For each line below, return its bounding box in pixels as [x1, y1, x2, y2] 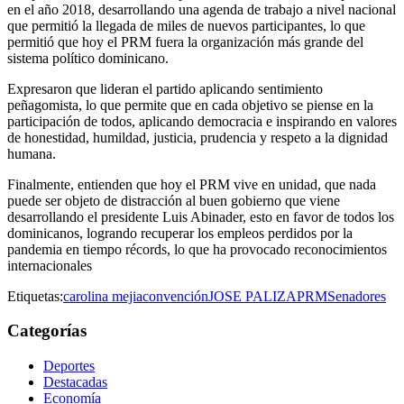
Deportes [43, 358, 95, 374]
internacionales [7, 257, 92, 273]
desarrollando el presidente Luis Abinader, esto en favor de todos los [7, 208, 394, 225]
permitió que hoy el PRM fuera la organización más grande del [7, 33, 363, 50]
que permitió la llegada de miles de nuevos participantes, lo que [7, 17, 365, 33]
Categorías [7, 321, 87, 341]
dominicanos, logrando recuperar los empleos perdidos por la [7, 225, 353, 241]
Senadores [327, 288, 386, 304]
